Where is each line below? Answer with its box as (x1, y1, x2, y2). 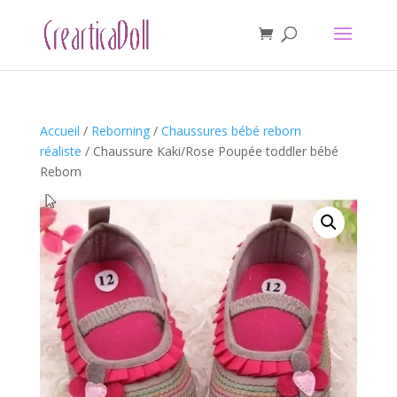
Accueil (39, 122, 80, 139)
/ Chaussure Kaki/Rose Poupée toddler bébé (81, 143, 339, 160)
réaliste (39, 143, 82, 160)
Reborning (90, 122, 150, 139)
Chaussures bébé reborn (160, 122, 301, 139)
